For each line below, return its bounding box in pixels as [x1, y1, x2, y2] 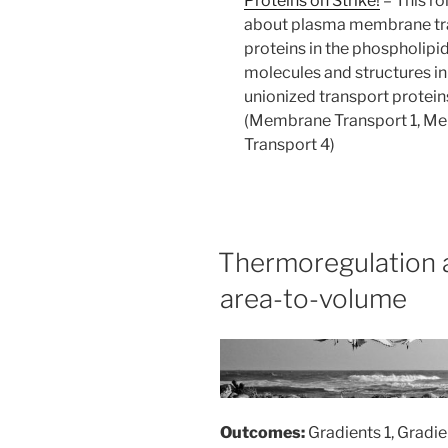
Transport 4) [244, 134, 335, 154]
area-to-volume [220, 282, 407, 314]
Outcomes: [220, 422, 308, 442]
